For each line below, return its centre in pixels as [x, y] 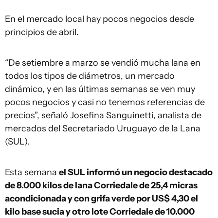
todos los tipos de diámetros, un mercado [90, 76]
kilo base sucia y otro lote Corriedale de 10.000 [100, 212]
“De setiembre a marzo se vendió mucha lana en [103, 63]
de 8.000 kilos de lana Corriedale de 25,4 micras [101, 185]
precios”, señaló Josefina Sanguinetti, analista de [103, 115]
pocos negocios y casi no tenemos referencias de [105, 102]
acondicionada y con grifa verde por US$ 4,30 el [101, 199]
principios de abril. [42, 32]
